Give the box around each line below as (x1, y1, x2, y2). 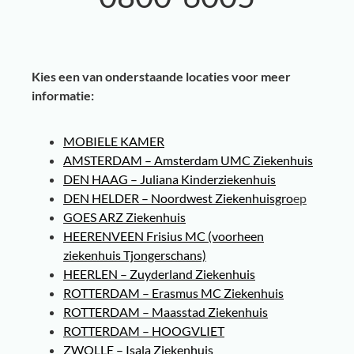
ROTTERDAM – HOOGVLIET (63, 323, 224, 339)
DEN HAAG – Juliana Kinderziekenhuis (63, 171, 276, 187)
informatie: (32, 87, 94, 103)
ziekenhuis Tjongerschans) (63, 247, 206, 263)
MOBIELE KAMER (63, 134, 164, 149)
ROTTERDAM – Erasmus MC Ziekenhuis (63, 285, 284, 301)
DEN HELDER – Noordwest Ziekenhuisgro (63, 190, 293, 206)
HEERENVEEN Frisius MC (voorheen (63, 228, 264, 244)
